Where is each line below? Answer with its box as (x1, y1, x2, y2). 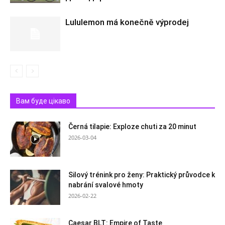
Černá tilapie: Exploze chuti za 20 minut (68, 123, 196, 131)
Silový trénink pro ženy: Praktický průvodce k (68, 171, 215, 179)
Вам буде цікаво (16, 97, 70, 105)
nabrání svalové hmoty (68, 181, 143, 189)
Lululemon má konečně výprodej (65, 17, 189, 27)
